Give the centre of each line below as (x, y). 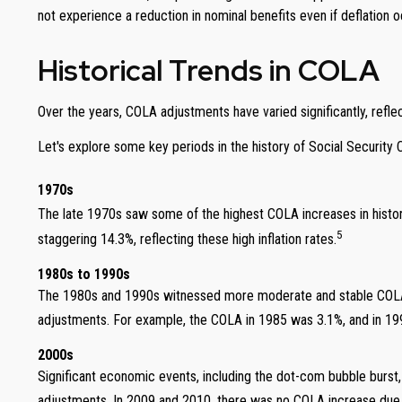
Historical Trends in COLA (209, 71)
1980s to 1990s (84, 275)
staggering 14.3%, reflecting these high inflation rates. (187, 240)
